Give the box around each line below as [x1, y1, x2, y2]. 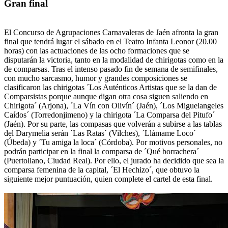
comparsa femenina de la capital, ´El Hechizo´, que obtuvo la [4, 165, 199, 174]
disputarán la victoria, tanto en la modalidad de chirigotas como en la [4, 55, 223, 64]
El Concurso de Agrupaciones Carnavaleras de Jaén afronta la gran [4, 27, 218, 37]
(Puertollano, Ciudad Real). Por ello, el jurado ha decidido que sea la [4, 156, 224, 165]
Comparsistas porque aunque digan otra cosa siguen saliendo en [4, 92, 208, 101]
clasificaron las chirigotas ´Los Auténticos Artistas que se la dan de [4, 82, 217, 92]
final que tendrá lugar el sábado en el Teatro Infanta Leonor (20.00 [4, 37, 217, 46]
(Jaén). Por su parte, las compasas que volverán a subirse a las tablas [4, 119, 222, 128]
